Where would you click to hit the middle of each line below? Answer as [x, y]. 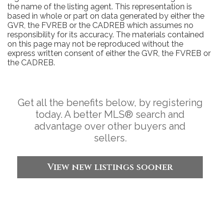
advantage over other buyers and [110, 126]
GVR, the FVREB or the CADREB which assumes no [100, 25]
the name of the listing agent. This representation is [100, 6]
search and [159, 114]
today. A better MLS [80, 114]
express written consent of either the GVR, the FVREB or [109, 53]
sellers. [110, 138]
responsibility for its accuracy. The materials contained [106, 34]
